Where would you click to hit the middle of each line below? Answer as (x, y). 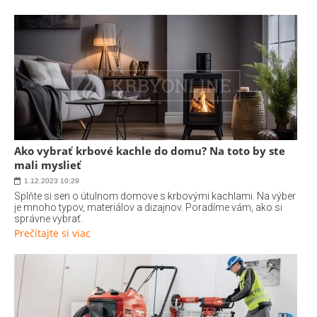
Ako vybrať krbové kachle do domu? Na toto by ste (150, 151)
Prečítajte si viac (52, 233)
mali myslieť (48, 165)
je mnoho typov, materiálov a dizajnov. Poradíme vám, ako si (148, 207)
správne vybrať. (48, 219)
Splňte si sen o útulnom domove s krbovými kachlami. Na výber (155, 196)
